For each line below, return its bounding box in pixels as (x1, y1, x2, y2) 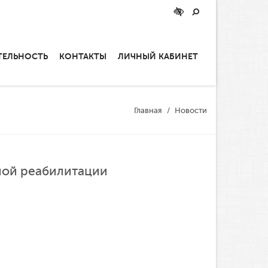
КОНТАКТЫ (59, 51, 106, 61)
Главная (134, 106, 162, 115)
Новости (175, 106, 207, 115)
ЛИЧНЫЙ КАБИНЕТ (118, 51, 198, 61)
